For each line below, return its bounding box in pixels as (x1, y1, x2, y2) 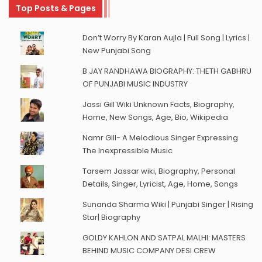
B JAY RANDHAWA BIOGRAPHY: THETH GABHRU (82, 65, 251, 77)
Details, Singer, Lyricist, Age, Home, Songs (82, 178, 238, 190)
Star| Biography (82, 212, 140, 223)
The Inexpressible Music (82, 145, 173, 157)
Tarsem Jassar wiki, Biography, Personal (82, 166, 235, 177)
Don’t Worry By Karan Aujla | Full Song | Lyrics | (82, 32, 250, 44)
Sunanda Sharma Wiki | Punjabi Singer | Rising (82, 199, 253, 211)
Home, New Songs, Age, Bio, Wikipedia (82, 112, 228, 123)
